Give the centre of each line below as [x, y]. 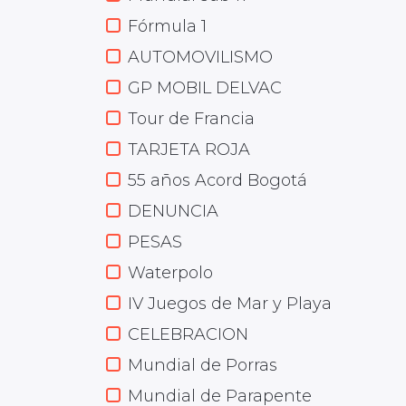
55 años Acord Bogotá [217, 180]
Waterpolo [170, 273]
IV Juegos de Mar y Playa [230, 304]
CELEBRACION [188, 334]
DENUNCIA [173, 211]
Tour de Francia [191, 119]
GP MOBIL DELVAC [205, 88]
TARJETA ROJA [189, 150]
